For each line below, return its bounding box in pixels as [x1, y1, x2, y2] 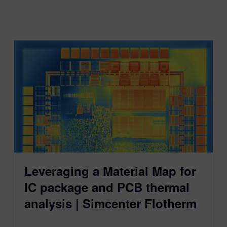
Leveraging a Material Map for [24, 162, 196, 180]
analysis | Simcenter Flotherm [24, 195, 197, 212]
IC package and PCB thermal [24, 178, 190, 196]
